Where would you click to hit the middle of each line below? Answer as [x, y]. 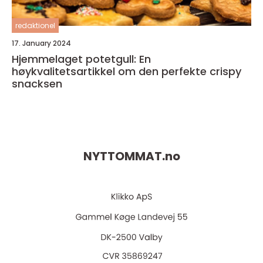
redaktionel [35, 25]
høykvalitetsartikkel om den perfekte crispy [127, 71]
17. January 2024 [41, 43]
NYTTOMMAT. [124, 156]
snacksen [37, 83]
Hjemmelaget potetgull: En [81, 59]
